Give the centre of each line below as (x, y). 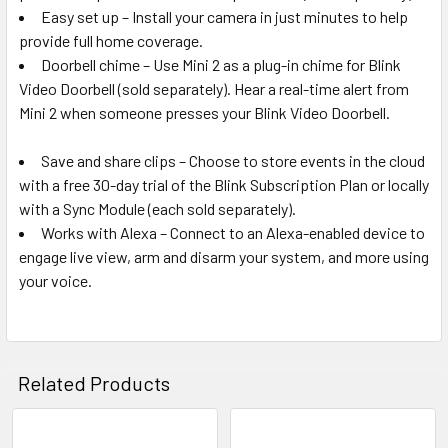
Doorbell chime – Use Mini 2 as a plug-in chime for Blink (221, 64)
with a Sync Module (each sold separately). (157, 208)
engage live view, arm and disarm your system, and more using (224, 256)
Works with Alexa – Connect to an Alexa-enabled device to (233, 232)
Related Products (94, 382)
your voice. (55, 280)
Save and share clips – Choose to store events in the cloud (233, 160)
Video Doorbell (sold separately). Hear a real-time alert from (214, 88)
